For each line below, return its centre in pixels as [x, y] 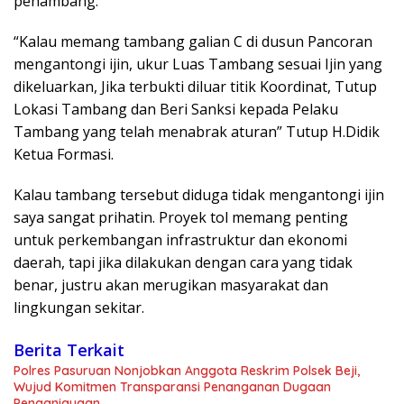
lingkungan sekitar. [79, 307]
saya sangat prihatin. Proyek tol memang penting [181, 217]
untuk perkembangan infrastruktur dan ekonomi [180, 239]
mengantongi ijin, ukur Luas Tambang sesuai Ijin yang [198, 64]
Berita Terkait [69, 349]
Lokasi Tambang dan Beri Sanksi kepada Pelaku [176, 109]
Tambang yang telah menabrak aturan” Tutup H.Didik [197, 131]
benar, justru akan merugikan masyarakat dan [171, 285]
